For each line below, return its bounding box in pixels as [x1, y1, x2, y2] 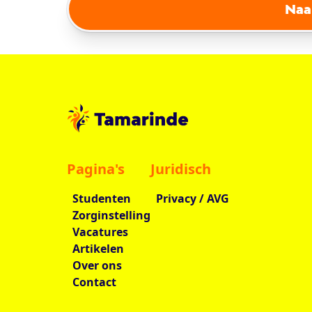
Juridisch [150, 159, 211, 179]
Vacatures [72, 224, 128, 240]
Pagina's [67, 159, 125, 179]
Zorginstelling [72, 208, 150, 224]
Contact [72, 274, 116, 290]
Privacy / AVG [156, 191, 229, 207]
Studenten [72, 191, 131, 207]
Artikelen [72, 241, 124, 257]
